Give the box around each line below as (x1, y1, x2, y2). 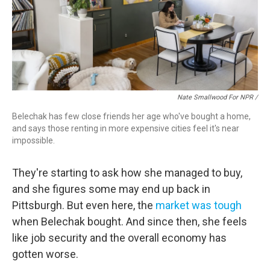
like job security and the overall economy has (12, 231, 227, 245)
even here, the (86, 199, 155, 212)
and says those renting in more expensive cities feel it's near (12, 124, 239, 134)
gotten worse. (12, 248, 78, 261)
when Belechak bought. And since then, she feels (12, 215, 247, 228)
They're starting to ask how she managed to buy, (12, 166, 242, 180)
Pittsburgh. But (12, 199, 83, 212)
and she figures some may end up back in (12, 183, 210, 196)
